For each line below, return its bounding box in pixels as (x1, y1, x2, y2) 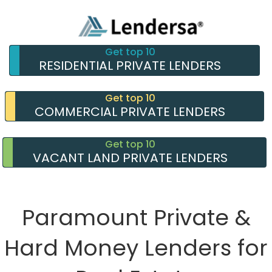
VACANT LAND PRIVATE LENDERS (32, 149, 228, 166)
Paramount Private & (21, 202, 251, 234)
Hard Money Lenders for (4, 233, 268, 264)
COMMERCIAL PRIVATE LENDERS (35, 103, 226, 120)
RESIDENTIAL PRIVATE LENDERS (39, 57, 222, 74)
